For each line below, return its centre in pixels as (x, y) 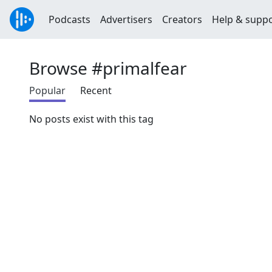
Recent (96, 90)
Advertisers (126, 19)
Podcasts (70, 19)
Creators (182, 19)
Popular (47, 90)
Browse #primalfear (108, 68)
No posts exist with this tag (91, 119)
